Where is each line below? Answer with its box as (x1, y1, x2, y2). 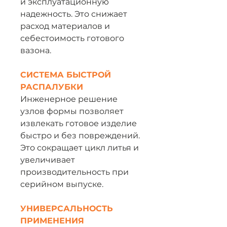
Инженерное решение (20, 94, 118, 104)
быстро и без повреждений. (20, 131, 140, 140)
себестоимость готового (20, 33, 124, 43)
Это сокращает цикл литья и (20, 143, 139, 153)
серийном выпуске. (20, 179, 103, 189)
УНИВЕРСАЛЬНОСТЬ (20, 204, 113, 213)
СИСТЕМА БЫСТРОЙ (20, 70, 111, 80)
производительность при (20, 167, 129, 177)
